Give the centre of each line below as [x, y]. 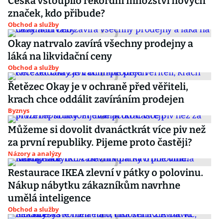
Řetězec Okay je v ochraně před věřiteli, [98, 87]
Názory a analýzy [34, 153]
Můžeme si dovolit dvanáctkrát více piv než [107, 130]
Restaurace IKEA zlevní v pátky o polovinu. [106, 173]
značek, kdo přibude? [56, 13]
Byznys [19, 110]
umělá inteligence [49, 198]
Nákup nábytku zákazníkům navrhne [94, 185]
